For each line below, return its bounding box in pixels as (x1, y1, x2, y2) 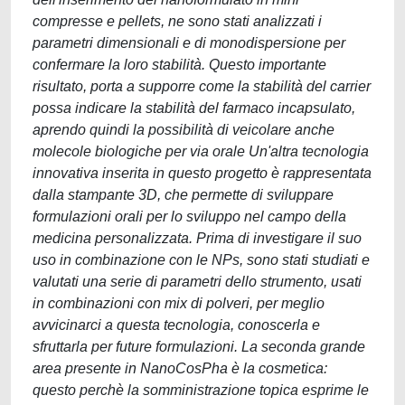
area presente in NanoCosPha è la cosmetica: (33, 361, 327, 376)
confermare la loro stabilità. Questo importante (33, 57, 326, 72)
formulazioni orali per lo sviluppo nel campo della (33, 209, 346, 224)
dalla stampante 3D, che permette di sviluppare (33, 187, 334, 202)
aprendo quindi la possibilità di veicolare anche (33, 122, 334, 137)
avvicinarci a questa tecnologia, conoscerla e (33, 317, 320, 333)
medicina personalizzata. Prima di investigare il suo (33, 231, 362, 246)
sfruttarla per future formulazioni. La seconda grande (33, 339, 365, 354)
